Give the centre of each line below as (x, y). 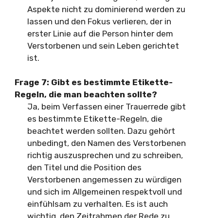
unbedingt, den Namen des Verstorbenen (106, 143)
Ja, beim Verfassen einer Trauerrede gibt (106, 107)
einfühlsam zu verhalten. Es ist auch (97, 204)
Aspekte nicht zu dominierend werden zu (106, 9)
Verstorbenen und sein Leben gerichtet (103, 45)
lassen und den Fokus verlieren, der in (99, 21)
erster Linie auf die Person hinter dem (100, 33)
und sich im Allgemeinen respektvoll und (104, 192)
